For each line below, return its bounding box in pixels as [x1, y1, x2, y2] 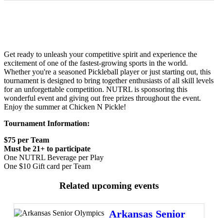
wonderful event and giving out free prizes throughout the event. [4, 93, 201, 102]
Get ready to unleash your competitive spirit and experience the [4, 50, 197, 58]
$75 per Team [4, 135, 49, 144]
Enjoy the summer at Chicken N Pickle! [4, 102, 126, 111]
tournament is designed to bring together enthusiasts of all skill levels [4, 76, 214, 85]
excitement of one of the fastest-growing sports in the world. [4, 58, 188, 67]
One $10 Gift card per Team [4, 162, 91, 170]
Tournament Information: [4, 119, 90, 127]
